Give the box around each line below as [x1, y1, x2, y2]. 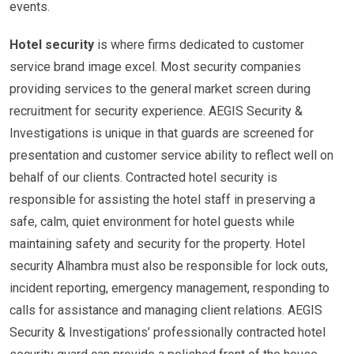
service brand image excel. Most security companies [9, 59, 301, 74]
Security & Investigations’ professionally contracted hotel [9, 325, 326, 340]
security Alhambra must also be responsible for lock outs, [9, 258, 328, 273]
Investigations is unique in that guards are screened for [9, 126, 314, 141]
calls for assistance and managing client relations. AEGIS [9, 303, 322, 318]
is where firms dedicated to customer [94, 37, 304, 52]
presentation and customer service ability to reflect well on [9, 148, 333, 163]
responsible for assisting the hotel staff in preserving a [9, 192, 315, 207]
